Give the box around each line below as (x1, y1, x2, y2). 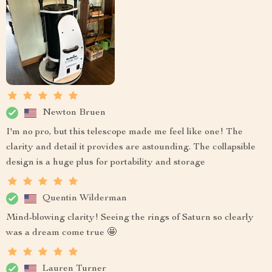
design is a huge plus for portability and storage (6, 158, 205, 168)
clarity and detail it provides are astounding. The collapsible (6, 143, 256, 153)
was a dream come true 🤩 (6, 228, 117, 239)
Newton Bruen (42, 107, 106, 118)
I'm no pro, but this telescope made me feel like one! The (6, 127, 243, 138)
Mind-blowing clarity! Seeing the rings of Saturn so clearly (6, 213, 254, 223)
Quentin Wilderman (42, 193, 127, 203)
